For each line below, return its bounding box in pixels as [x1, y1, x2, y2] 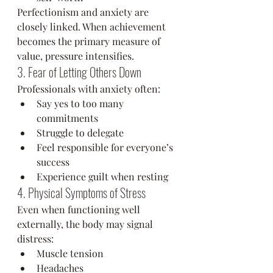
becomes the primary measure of [17, 35, 163, 48]
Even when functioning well [17, 203, 143, 216]
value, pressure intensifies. [17, 49, 134, 62]
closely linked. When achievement [17, 20, 168, 33]
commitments [37, 112, 98, 124]
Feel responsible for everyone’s [37, 141, 175, 154]
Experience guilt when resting [37, 170, 168, 183]
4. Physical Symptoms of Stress [17, 183, 146, 202]
